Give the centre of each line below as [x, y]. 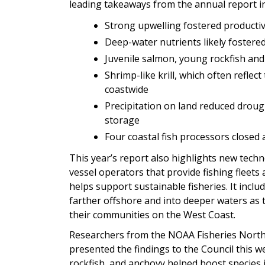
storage [122, 120]
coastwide [127, 90]
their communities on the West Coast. [152, 215]
